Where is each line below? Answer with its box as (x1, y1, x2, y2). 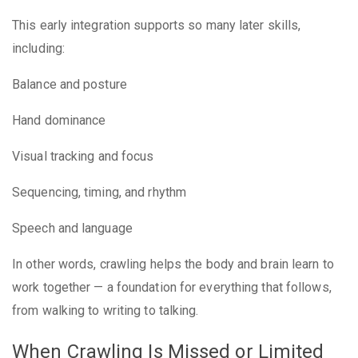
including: (12, 40, 65, 56)
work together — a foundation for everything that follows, (12, 279, 332, 295)
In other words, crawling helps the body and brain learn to (12, 256, 334, 272)
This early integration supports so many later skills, (12, 17, 301, 33)
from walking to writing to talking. (12, 302, 199, 318)
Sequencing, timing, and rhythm (12, 184, 186, 200)
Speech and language (12, 220, 133, 236)
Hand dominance (12, 112, 106, 128)
